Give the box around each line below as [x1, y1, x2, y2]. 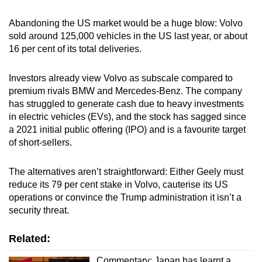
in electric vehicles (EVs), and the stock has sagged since [9, 111, 246, 122]
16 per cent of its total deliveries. [9, 43, 144, 54]
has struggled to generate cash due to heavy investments [9, 98, 244, 109]
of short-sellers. [9, 137, 72, 147]
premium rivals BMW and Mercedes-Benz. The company [9, 85, 242, 96]
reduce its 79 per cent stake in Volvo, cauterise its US [9, 179, 228, 189]
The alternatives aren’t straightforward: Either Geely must [9, 166, 243, 177]
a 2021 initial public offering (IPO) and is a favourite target [9, 124, 246, 135]
